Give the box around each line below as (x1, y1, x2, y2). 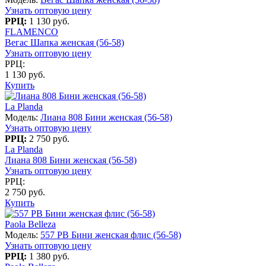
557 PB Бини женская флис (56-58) (40, 229, 181, 240)
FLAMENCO (5, 26, 58, 37)
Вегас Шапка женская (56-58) (5, 37, 124, 47)
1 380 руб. (29, 251, 69, 261)
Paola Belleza (5, 218, 56, 229)
